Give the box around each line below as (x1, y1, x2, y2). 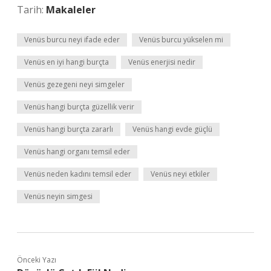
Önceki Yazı (17, 255, 56, 265)
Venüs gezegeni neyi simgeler (24, 79, 125, 90)
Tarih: (17, 3, 46, 16)
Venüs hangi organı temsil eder (24, 146, 130, 157)
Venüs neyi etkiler (151, 169, 210, 179)
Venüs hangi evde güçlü (132, 124, 212, 134)
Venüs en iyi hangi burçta (24, 57, 109, 67)
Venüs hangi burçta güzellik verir (24, 102, 134, 112)
